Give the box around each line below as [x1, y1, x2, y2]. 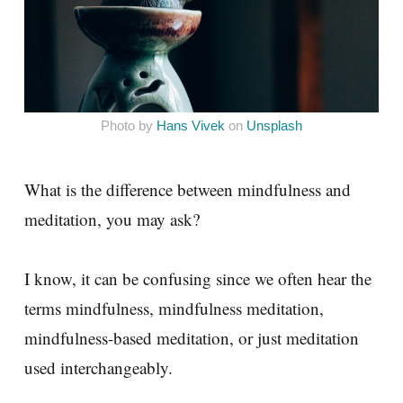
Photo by [101, 118, 157, 133]
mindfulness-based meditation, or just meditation [24, 326, 359, 349]
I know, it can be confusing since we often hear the [24, 266, 372, 290]
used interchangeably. [24, 355, 173, 379]
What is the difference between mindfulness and [24, 177, 351, 201]
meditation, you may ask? [24, 207, 200, 230]
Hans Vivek [157, 118, 225, 133]
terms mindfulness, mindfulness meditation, [24, 296, 324, 319]
